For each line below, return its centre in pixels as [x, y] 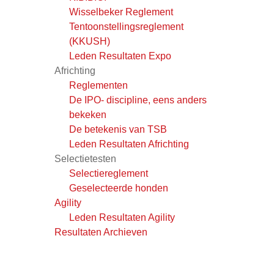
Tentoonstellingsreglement [126, 27]
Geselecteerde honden [119, 188]
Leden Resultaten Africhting [129, 144]
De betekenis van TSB [118, 129]
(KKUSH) [90, 41]
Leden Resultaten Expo [120, 56]
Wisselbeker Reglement [121, 12]
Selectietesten [85, 159]
